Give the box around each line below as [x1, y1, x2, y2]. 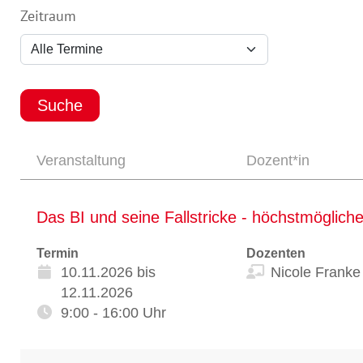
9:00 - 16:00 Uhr [61, 304, 166, 321]
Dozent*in [246, 152, 310, 169]
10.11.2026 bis [61, 263, 156, 280]
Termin [36, 246, 79, 260]
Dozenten [246, 246, 305, 260]
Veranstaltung [36, 152, 126, 169]
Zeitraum [20, 6, 76, 25]
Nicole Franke [270, 263, 361, 280]
